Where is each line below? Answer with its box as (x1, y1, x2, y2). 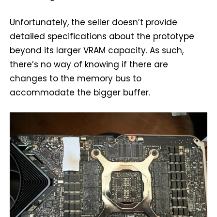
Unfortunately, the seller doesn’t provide (10, 16, 177, 29)
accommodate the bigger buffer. (10, 87, 150, 99)
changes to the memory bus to (10, 73, 141, 85)
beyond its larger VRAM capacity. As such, (10, 45, 184, 57)
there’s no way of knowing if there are (10, 59, 168, 71)
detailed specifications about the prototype (10, 31, 194, 43)
